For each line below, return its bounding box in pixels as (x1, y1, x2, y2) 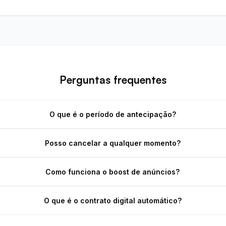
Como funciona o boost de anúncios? (45, 167, 180, 176)
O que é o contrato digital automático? (43, 196, 182, 205)
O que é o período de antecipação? (49, 110, 176, 119)
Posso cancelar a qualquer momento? (44, 139, 181, 147)
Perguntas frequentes (60, 73, 166, 86)
